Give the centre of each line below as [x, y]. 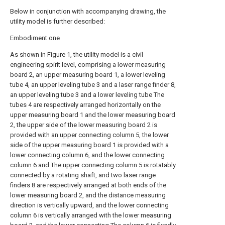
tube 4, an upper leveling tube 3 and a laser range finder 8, [93, 85]
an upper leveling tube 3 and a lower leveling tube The [87, 95]
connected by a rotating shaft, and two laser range [83, 175]
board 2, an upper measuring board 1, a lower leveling [88, 75]
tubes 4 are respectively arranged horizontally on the [85, 105]
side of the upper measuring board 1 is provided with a [89, 145]
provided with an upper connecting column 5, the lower [89, 135]
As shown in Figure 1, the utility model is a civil [77, 54]
